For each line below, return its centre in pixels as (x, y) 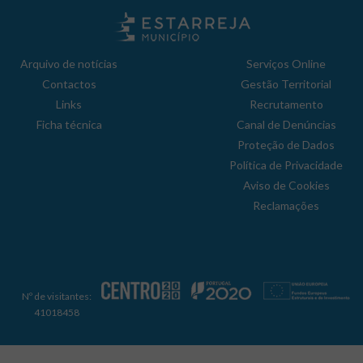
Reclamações (286, 205)
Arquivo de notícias (69, 64)
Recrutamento (286, 104)
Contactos (69, 84)
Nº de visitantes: (56, 296)
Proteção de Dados (286, 145)
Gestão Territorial (286, 84)
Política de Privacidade (286, 165)
